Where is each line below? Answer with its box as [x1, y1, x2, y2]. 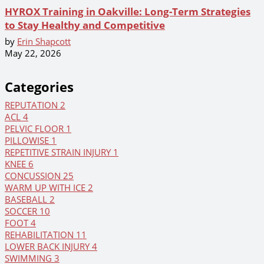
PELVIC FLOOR [5, 123, 66, 135]
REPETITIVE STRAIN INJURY [5, 146, 113, 159]
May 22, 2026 [5, 47, 61, 59]
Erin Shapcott [17, 35, 71, 47]
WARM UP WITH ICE [5, 181, 88, 194]
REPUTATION [5, 99, 60, 111]
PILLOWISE [5, 134, 51, 147]
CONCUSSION [5, 170, 63, 182]
